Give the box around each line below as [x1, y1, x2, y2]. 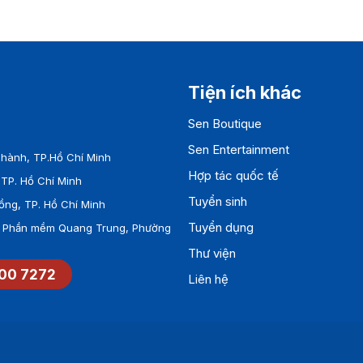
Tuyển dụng [187, 220, 254, 236]
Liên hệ [187, 271, 228, 288]
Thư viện [187, 246, 236, 262]
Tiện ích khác [187, 82, 301, 104]
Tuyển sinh [187, 194, 247, 210]
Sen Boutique [187, 116, 262, 132]
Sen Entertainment [187, 142, 289, 158]
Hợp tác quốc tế [187, 168, 279, 184]
